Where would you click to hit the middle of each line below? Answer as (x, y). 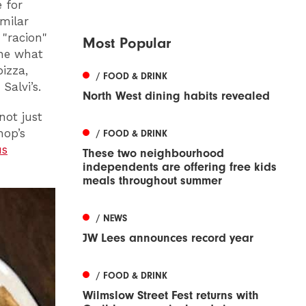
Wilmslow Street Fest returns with (171, 295)
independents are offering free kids (180, 167)
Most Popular (127, 43)
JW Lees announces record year (168, 238)
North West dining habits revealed (176, 96)
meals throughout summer (152, 180)
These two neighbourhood (153, 153)
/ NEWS (112, 218)
